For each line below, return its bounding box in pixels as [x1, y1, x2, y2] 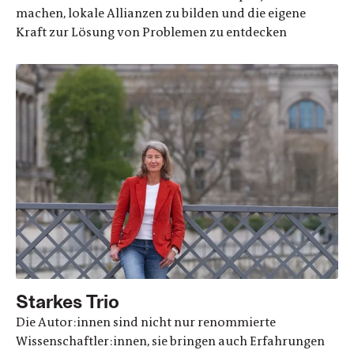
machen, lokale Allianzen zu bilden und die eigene [16, 4, 306, 21]
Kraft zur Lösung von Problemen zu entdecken [16, 23, 287, 40]
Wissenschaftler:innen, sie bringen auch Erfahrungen [16, 332, 325, 349]
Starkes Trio [16, 288, 119, 312]
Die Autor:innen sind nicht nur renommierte [16, 313, 276, 330]
